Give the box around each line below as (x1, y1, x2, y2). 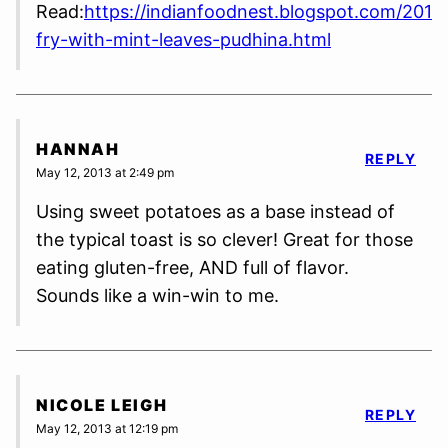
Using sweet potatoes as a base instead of (36, 200, 395, 222)
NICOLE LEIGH (36, 395, 168, 416)
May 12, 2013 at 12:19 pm (36, 420, 178, 436)
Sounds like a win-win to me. (36, 284, 279, 306)
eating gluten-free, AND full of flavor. (36, 256, 349, 278)
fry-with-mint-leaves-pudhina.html (36, 28, 331, 50)
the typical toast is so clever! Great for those (36, 228, 413, 250)
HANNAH (36, 139, 120, 160)
